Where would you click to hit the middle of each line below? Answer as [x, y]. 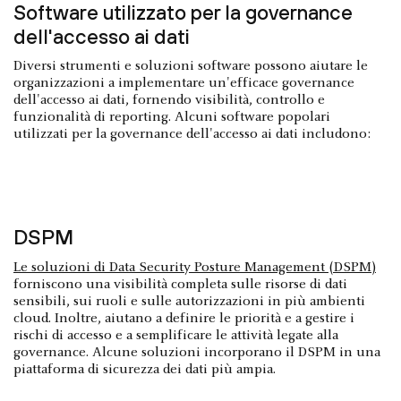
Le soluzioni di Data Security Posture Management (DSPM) [195, 267]
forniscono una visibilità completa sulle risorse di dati [180, 284]
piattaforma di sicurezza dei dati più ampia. [145, 369]
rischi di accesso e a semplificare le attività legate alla [176, 335]
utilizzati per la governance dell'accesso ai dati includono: [192, 134]
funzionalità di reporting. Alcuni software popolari [172, 117]
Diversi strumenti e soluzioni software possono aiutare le [191, 66]
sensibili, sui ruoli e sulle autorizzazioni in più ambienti [189, 301]
